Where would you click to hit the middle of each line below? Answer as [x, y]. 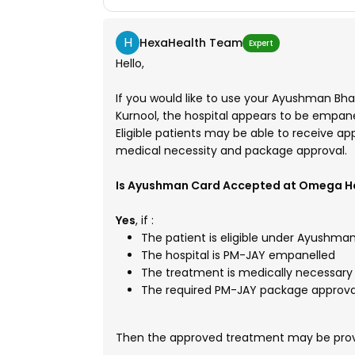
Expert [261, 43]
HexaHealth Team [191, 43]
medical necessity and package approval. [231, 151]
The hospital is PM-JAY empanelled [238, 255]
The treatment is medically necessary [247, 273]
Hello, [130, 63]
